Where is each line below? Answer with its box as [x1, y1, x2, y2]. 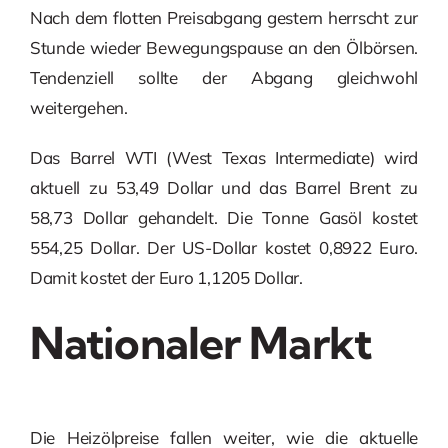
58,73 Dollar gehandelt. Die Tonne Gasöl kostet [29, 207, 419, 229]
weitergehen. [29, 97, 128, 119]
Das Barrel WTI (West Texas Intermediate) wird [29, 147, 419, 169]
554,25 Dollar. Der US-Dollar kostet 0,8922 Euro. [29, 237, 419, 259]
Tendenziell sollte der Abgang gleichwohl [29, 67, 419, 89]
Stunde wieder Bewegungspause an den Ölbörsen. [29, 37, 419, 59]
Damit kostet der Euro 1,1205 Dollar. [29, 267, 303, 289]
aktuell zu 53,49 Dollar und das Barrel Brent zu [29, 177, 419, 199]
